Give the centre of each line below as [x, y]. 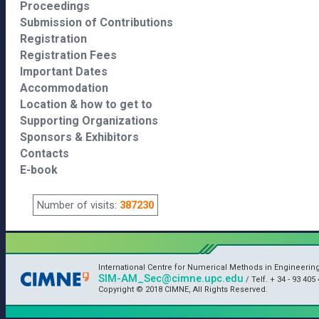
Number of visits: [78, 205]
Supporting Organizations [89, 121]
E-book [39, 170]
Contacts [45, 153]
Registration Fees [68, 55]
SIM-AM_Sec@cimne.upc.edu [171, 278]
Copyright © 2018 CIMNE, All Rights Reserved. [183, 289]
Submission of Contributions [96, 22]
